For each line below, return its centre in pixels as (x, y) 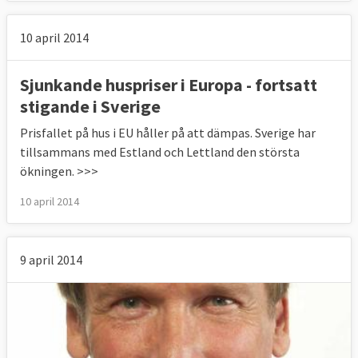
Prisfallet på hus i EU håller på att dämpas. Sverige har (168, 133)
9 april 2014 (51, 260)
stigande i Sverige (90, 107)
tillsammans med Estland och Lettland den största (160, 152)
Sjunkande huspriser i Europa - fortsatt (169, 85)
